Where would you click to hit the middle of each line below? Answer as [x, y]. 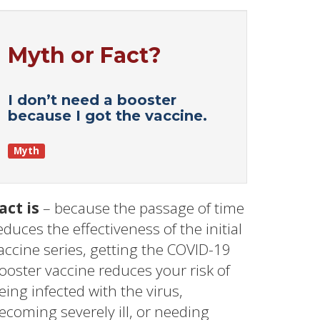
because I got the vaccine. [107, 115]
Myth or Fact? [85, 55]
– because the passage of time [142, 207]
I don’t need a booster [92, 100]
